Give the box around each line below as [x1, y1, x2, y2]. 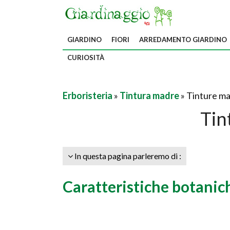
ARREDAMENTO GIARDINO [139, 35, 227, 44]
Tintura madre [120, 90, 179, 101]
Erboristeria [63, 90, 112, 101]
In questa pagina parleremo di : [73, 151, 181, 161]
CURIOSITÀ [67, 53, 104, 62]
